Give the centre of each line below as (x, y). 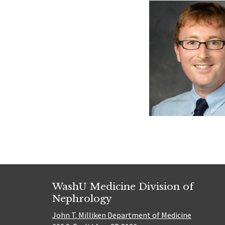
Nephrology (82, 198)
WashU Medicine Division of (123, 186)
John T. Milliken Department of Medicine (122, 215)
